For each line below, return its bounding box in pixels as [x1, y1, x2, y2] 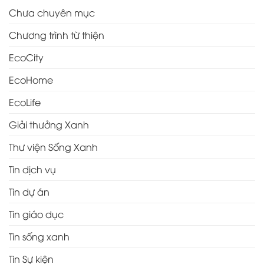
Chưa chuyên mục [9, 5, 95, 19]
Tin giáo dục [9, 207, 64, 220]
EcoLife [9, 95, 41, 108]
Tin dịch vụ [9, 162, 56, 176]
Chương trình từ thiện [9, 28, 104, 41]
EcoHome [9, 72, 53, 86]
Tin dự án [9, 184, 49, 198]
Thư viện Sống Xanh [9, 140, 98, 153]
